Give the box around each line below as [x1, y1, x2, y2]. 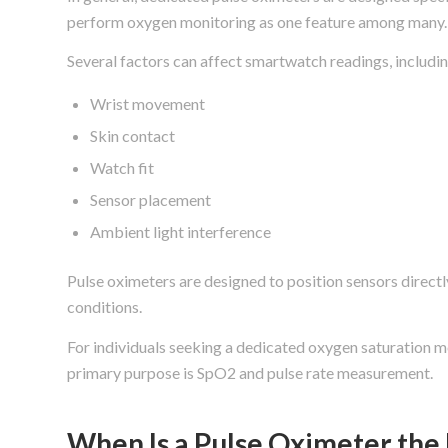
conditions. [67, 297, 142, 317]
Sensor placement [90, 190, 211, 210]
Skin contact [90, 126, 175, 146]
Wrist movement [90, 94, 205, 114]
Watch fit [90, 158, 154, 178]
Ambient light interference [90, 222, 271, 242]
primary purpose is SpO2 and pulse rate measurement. [67, 362, 433, 382]
